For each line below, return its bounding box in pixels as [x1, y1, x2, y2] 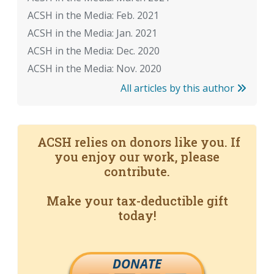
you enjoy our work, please [54, 148, 220, 165]
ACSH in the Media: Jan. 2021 [28, 26, 157, 40]
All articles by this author [120, 81, 237, 95]
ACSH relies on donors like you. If [34, 133, 240, 150]
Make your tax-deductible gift [46, 192, 228, 209]
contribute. [104, 163, 170, 179]
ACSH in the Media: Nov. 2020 [28, 61, 161, 75]
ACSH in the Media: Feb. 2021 [28, 8, 159, 22]
